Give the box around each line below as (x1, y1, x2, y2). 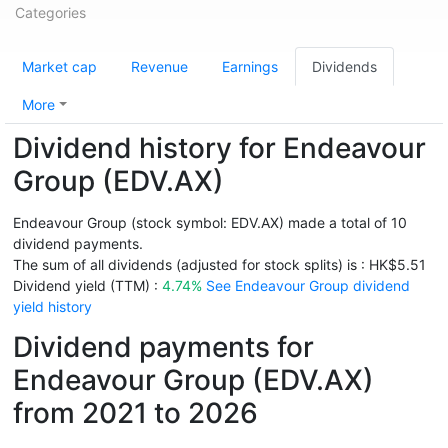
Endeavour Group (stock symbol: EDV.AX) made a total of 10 (13, 214, 407, 231)
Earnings (222, 58, 278, 75)
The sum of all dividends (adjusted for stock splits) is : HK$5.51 (13, 256, 426, 273)
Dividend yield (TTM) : (13, 277, 162, 294)
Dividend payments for (13, 330, 314, 364)
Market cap (22, 58, 97, 75)
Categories (15, 4, 86, 21)
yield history (13, 298, 92, 315)
